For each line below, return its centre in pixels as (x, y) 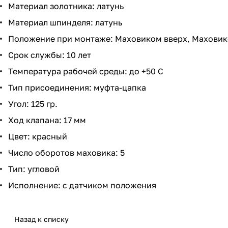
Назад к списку (41, 219)
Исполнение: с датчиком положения (82, 186)
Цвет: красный (38, 137)
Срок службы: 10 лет (50, 55)
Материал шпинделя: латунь (65, 23)
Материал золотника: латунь (66, 6)
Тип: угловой (34, 169)
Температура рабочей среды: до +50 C (86, 72)
